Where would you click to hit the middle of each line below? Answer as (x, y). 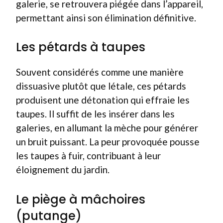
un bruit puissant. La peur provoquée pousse (108, 142)
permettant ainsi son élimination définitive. (106, 17)
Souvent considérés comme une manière (100, 72)
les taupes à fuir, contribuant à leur (88, 156)
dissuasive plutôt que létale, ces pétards (101, 86)
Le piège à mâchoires (81, 199)
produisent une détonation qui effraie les (103, 100)
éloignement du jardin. (63, 169)
